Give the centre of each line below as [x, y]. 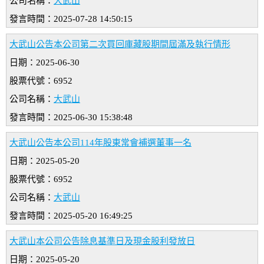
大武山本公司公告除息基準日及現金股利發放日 [102, 241]
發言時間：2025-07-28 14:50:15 [71, 19]
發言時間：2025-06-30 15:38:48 [71, 118]
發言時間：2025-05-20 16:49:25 [71, 216]
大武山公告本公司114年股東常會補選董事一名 [100, 143]
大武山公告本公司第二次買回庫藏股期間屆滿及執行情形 [120, 44]
